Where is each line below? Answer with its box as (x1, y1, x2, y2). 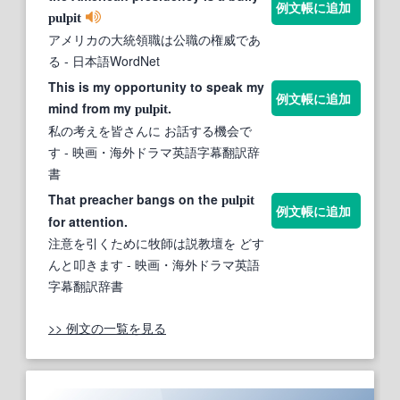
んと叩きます (48, 255, 123, 274)
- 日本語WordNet (61, 52, 160, 71)
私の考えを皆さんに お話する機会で (48, 121, 252, 140)
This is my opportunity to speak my (48, 78, 264, 96)
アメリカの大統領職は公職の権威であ (48, 30, 261, 49)
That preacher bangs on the (48, 190, 221, 209)
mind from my (48, 99, 135, 118)
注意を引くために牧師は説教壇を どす (48, 234, 264, 253)
